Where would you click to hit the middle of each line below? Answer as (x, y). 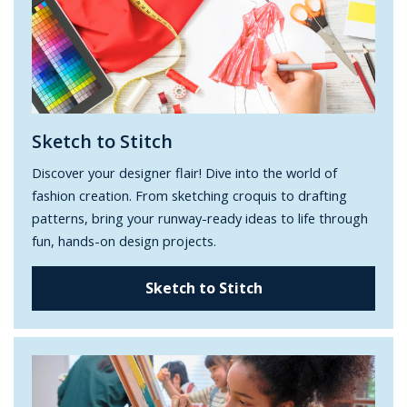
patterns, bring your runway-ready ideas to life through (200, 218)
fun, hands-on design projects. (124, 241)
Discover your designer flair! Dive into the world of (185, 173)
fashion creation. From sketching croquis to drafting (190, 196)
